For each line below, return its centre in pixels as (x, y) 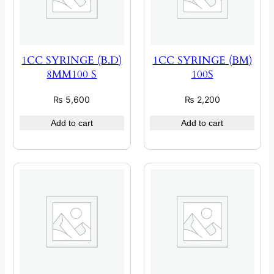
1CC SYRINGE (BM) (202, 61)
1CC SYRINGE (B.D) (72, 61)
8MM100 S (72, 75)
